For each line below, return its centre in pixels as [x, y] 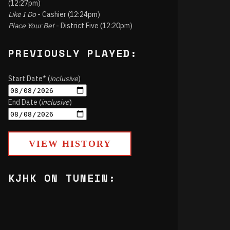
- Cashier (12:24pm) [68, 14]
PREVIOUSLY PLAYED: [73, 53]
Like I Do [22, 14]
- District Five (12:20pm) [93, 26]
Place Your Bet [31, 26]
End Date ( [25, 102]
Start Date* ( [29, 79]
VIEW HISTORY [70, 144]
